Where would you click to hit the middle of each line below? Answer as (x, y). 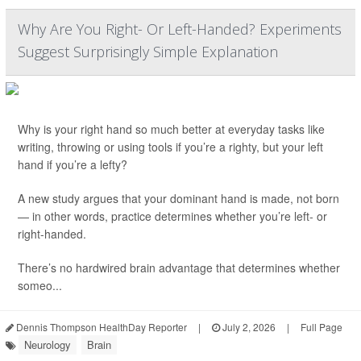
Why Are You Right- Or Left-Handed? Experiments (180, 29)
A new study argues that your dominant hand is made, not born (178, 198)
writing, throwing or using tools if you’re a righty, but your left (170, 147)
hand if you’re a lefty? (73, 164)
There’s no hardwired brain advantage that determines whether (179, 268)
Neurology (48, 344)
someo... (40, 285)
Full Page (322, 327)
